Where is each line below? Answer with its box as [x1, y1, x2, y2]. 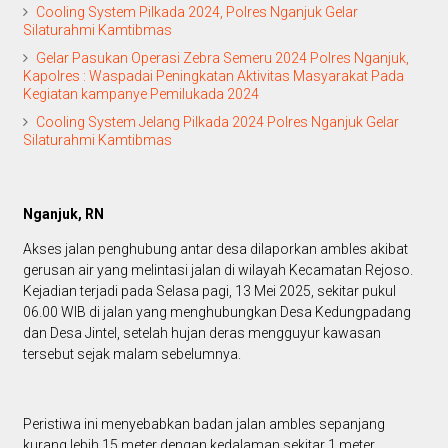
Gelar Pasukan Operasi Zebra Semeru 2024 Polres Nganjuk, [35, 50, 409, 67]
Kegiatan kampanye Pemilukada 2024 [22, 86, 259, 103]
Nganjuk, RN [22, 206, 104, 223]
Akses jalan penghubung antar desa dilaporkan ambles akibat [22, 241, 408, 258]
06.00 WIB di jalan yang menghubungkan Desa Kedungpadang [22, 304, 411, 321]
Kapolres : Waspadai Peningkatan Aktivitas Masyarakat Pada [22, 68, 404, 85]
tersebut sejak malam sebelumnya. [22, 346, 241, 363]
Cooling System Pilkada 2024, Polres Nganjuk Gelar [35, 4, 358, 21]
